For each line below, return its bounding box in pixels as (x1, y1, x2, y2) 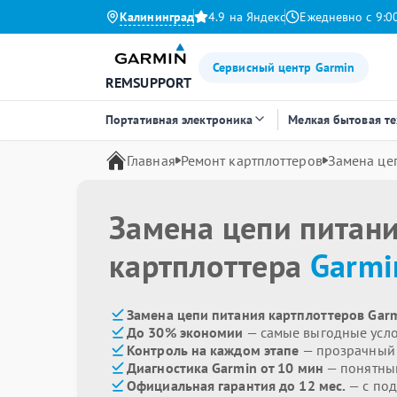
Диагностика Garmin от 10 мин (127, 359, 323, 377)
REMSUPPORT (105, 74, 191, 91)
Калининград (120, 9, 195, 25)
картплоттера (109, 245, 310, 286)
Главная (127, 152, 175, 169)
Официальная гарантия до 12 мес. (127, 377, 346, 394)
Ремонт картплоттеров (180, 152, 323, 169)
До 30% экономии (127, 323, 244, 341)
